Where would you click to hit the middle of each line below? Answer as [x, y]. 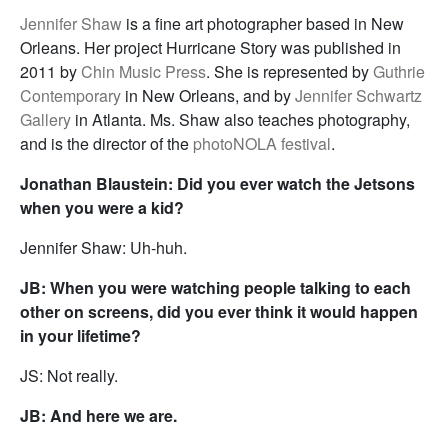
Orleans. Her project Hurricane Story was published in [210, 47]
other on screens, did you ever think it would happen [219, 311]
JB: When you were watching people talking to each [215, 287]
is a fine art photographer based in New [263, 23]
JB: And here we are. [98, 415]
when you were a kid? [102, 207]
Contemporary [70, 95]
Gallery [45, 119]
